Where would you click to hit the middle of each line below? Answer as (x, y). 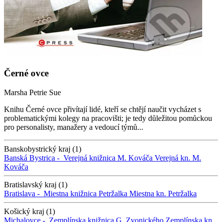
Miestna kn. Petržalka (163, 193)
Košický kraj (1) (29, 211)
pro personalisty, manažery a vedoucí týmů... (74, 127)
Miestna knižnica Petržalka (85, 193)
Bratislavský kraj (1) (36, 184)
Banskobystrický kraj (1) (43, 149)
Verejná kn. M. (178, 158)
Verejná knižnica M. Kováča (108, 158)
